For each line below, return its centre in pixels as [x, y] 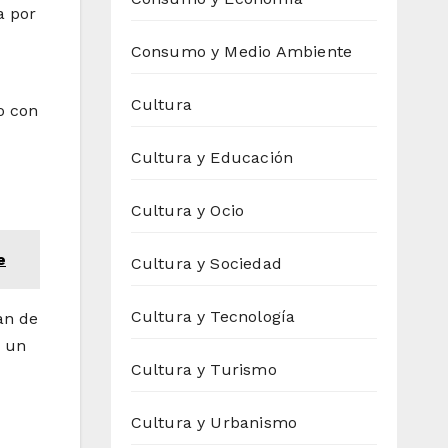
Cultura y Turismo [203, 370]
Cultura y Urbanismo [214, 423]
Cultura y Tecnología [213, 317]
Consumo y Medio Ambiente [241, 52]
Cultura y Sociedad [206, 264]
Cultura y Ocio [187, 211]
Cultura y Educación [212, 158]
